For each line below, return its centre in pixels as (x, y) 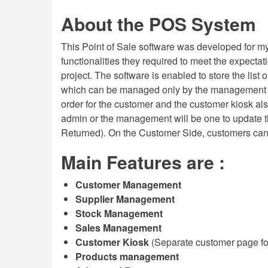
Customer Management (128, 185)
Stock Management (119, 213)
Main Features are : (143, 162)
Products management (127, 256)
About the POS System (159, 24)
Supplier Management (125, 199)
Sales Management (118, 228)
